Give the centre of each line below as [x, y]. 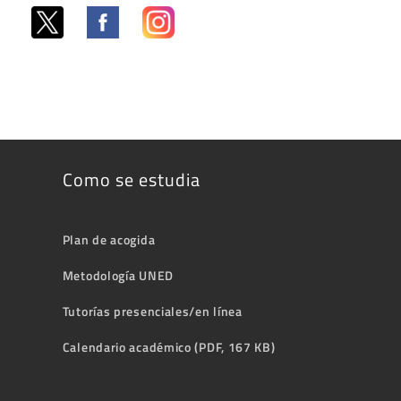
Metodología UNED [118, 276]
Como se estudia [131, 180]
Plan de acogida [109, 240]
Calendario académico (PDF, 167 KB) [169, 347]
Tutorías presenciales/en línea [152, 311]
